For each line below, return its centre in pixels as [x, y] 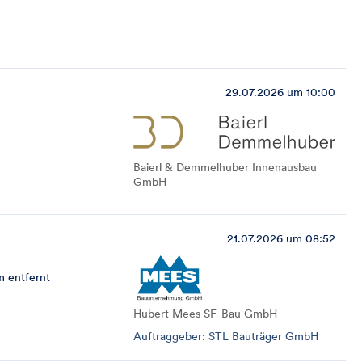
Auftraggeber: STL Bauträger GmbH [226, 336]
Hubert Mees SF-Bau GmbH [205, 314]
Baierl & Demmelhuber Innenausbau [225, 167]
